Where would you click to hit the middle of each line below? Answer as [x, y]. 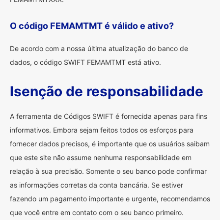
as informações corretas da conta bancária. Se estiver [96, 185]
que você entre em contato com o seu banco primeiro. [97, 212]
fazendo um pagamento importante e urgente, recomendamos [110, 199]
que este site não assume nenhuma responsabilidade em [101, 157]
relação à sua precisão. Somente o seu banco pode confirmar [108, 171]
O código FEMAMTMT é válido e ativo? [92, 26]
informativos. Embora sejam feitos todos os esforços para [102, 130]
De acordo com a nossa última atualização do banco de [99, 48]
